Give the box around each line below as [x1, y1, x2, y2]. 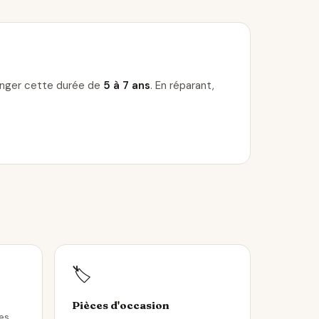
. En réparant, [150, 78, 214, 93]
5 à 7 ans [103, 78, 150, 93]
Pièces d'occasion [72, 298, 169, 312]
